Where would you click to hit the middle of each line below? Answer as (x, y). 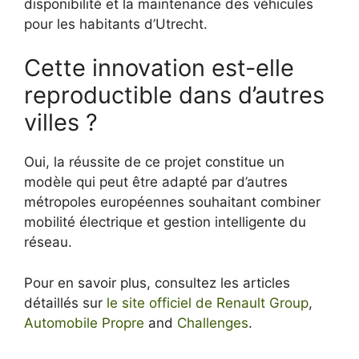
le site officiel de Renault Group (208, 303)
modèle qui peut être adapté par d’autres (156, 182)
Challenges (213, 323)
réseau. (48, 242)
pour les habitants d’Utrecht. (116, 24)
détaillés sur (65, 303)
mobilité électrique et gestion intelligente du (165, 222)
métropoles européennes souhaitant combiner (172, 202)
